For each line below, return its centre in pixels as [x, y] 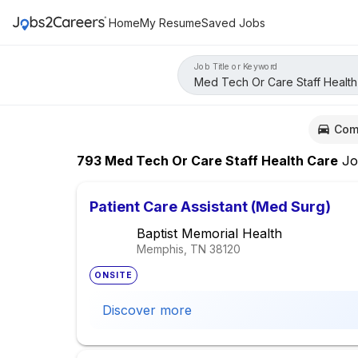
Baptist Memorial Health [209, 234]
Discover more [147, 310]
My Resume [171, 22]
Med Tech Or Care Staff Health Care [220, 161]
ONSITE [114, 276]
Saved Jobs [233, 22]
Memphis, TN [171, 249]
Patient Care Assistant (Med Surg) [210, 207]
